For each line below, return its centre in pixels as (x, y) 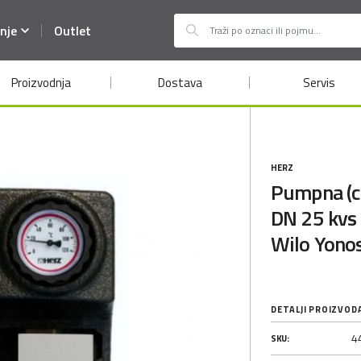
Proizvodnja (41, 83)
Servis (319, 83)
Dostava (180, 83)
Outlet (73, 30)
